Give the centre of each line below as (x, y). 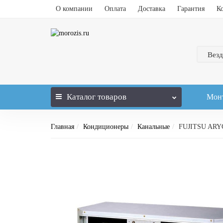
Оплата (115, 9)
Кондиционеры (106, 127)
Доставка (152, 9)
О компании (74, 9)
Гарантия (191, 9)
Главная (62, 127)
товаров (111, 97)
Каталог (81, 97)
